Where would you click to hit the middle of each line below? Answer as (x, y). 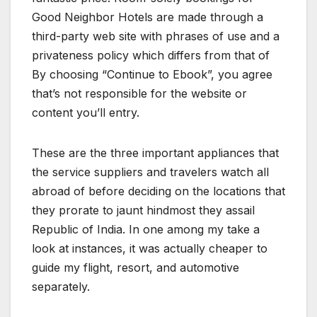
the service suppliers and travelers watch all (150, 172)
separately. (61, 287)
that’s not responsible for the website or (139, 94)
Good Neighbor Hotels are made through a (148, 17)
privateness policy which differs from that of (151, 56)
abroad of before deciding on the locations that (158, 191)
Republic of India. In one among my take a (146, 230)
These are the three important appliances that (155, 153)
